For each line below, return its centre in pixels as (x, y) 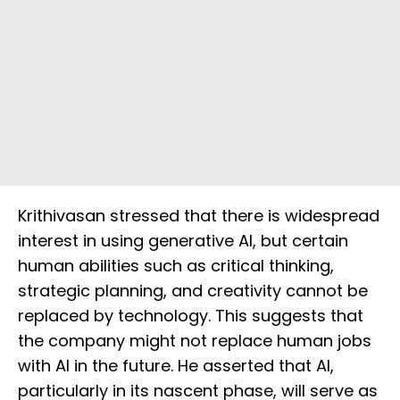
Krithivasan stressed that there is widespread (199, 216)
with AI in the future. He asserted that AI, (176, 366)
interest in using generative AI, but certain (183, 241)
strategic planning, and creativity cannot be (193, 291)
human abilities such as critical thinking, (176, 266)
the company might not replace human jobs (195, 341)
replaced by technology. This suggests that (191, 316)
